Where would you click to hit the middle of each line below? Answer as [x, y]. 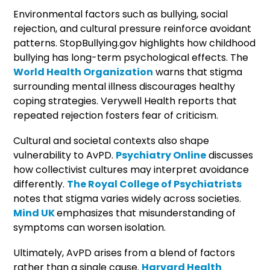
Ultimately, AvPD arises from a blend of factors [124, 253]
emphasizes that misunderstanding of [146, 213]
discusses [230, 155]
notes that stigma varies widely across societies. [127, 198]
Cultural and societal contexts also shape [111, 140]
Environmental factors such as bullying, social [121, 14]
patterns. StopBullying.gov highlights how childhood [135, 43]
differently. [40, 184]
